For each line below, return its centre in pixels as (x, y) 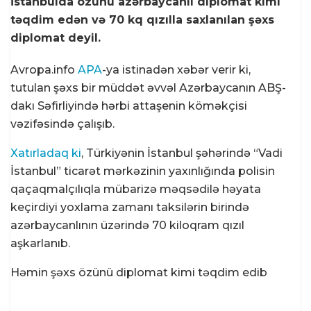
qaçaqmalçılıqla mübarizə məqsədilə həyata (136, 189)
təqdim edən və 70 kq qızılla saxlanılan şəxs (142, 19)
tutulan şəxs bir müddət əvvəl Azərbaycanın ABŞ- (148, 87)
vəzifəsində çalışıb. (62, 124)
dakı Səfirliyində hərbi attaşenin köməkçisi (129, 106)
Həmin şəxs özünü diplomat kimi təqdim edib (139, 272)
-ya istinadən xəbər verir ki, (176, 69)
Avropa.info (44, 69)
